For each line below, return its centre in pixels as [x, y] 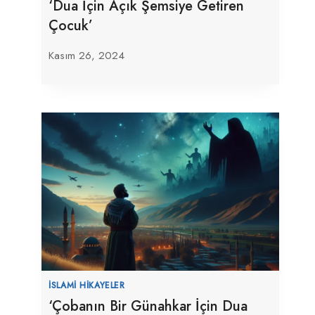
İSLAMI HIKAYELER [87, 285]
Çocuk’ [71, 25]
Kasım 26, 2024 [87, 55]
